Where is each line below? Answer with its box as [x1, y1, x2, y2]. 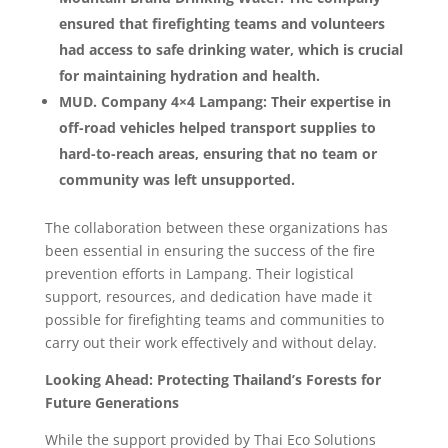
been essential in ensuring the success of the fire [44, 241, 375, 260]
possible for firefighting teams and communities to [44, 310, 384, 329]
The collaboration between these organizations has [44, 218, 388, 237]
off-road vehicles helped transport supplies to [58, 118, 376, 137]
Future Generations [44, 393, 179, 412]
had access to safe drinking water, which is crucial [58, 40, 403, 59]
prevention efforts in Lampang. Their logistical [44, 264, 354, 283]
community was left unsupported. [58, 170, 295, 189]
